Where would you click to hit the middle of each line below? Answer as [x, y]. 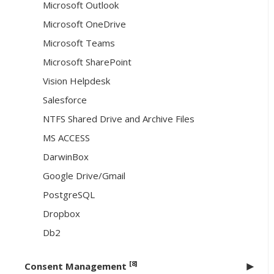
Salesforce [65, 100]
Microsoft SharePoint [87, 62]
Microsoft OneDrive [84, 24]
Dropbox [61, 214]
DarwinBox [66, 157]
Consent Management [77, 266]
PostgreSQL [69, 195]
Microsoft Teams [79, 43]
